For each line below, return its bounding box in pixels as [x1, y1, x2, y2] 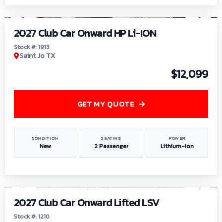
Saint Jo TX [19, 51, 55, 61]
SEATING [101, 134, 121, 142]
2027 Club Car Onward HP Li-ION [14, 25, 157, 41]
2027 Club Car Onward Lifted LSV [14, 195, 160, 211]
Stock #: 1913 [14, 43, 50, 52]
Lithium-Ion [160, 141, 194, 151]
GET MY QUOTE [77, 98, 134, 110]
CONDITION [32, 134, 58, 142]
